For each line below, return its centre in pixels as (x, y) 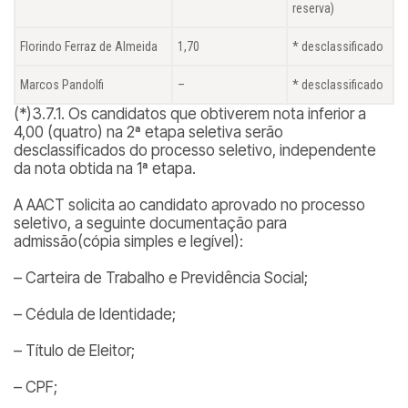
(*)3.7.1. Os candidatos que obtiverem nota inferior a (190, 114)
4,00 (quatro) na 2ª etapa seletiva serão (148, 132)
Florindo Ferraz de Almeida (89, 46)
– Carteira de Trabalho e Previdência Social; (161, 278)
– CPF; (36, 387)
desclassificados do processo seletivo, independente (195, 150)
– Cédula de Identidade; (95, 314)
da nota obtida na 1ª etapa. (105, 168)
